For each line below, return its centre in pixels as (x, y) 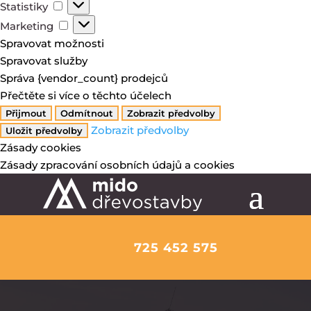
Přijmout (26, 113)
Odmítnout (87, 113)
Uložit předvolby (44, 130)
